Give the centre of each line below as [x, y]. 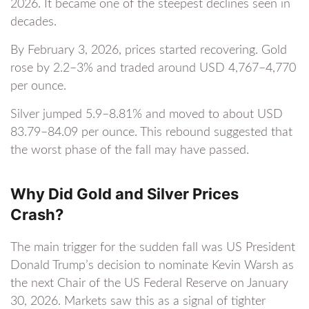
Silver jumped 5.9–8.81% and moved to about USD [147, 115]
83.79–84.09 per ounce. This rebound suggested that [151, 133]
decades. [33, 22]
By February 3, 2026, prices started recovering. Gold [149, 51]
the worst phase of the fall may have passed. [130, 151]
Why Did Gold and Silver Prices [124, 194]
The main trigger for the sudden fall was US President [153, 248]
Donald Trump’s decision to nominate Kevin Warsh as [152, 266]
